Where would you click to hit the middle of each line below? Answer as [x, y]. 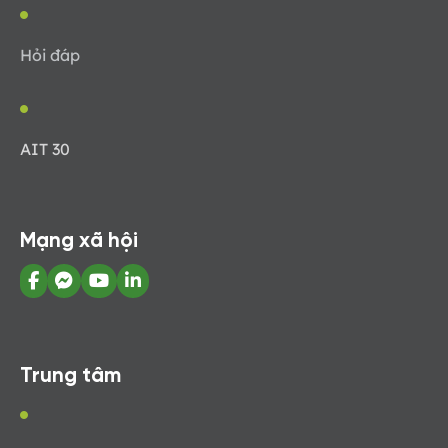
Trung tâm [70, 376]
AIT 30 [45, 149]
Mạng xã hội [79, 241]
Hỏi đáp [50, 55]
